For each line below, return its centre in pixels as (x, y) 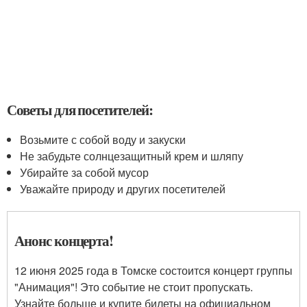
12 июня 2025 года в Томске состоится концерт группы (153, 270)
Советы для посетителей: (80, 110)
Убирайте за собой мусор (85, 172)
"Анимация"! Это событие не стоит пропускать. (134, 287)
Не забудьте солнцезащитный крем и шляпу (132, 156)
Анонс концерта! (64, 241)
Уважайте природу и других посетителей (123, 189)
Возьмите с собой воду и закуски (103, 139)
